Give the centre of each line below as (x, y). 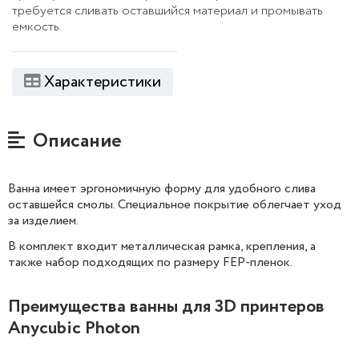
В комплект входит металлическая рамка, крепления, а (162, 247)
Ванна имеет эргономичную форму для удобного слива (162, 189)
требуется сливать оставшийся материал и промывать (167, 11)
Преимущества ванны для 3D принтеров (166, 307)
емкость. (37, 27)
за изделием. (43, 221)
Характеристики (103, 83)
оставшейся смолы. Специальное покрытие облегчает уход (175, 205)
